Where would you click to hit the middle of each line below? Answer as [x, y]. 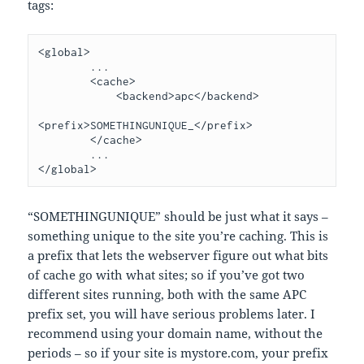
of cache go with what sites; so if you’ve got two [167, 274]
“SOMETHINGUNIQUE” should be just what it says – [178, 216]
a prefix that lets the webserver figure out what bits [178, 255]
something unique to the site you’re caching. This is [178, 235]
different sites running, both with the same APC [167, 294]
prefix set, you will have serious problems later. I [172, 313]
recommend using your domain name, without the [175, 333]
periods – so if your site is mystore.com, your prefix [178, 352]
